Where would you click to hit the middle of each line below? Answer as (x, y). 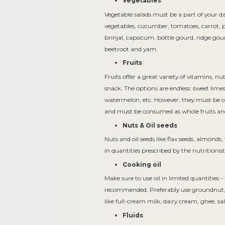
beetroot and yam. (132, 49)
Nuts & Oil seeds (150, 125)
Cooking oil (142, 164)
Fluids (133, 215)
